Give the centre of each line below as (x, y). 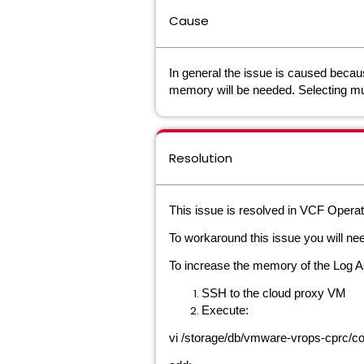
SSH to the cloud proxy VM (274, 293)
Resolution (201, 158)
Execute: (225, 310)
